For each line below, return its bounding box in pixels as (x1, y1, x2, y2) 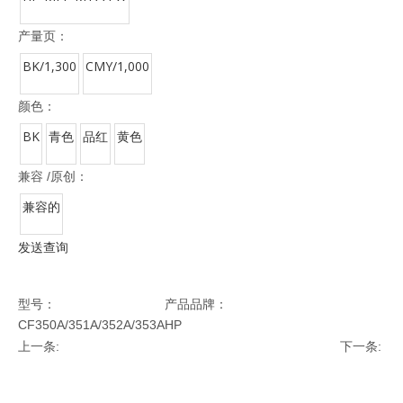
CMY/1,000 (85, 58, 149, 75)
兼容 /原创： (18, 169, 88, 184)
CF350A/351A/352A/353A (18, 318, 165, 332)
